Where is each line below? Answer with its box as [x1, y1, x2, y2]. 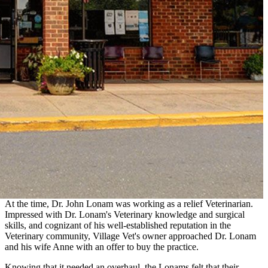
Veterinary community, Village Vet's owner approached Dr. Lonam [5, 230, 256, 241]
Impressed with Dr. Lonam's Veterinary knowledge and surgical [5, 209, 245, 220]
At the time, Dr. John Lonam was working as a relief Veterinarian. [5, 198, 253, 209]
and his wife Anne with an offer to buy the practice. [5, 241, 199, 252]
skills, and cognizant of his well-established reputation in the [5, 220, 231, 230]
